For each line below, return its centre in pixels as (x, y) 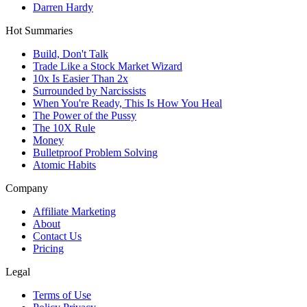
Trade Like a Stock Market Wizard (108, 66)
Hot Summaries (39, 31)
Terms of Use (62, 295)
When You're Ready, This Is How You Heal (127, 103)
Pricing (48, 249)
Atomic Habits (64, 165)
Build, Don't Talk (71, 54)
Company (27, 188)
